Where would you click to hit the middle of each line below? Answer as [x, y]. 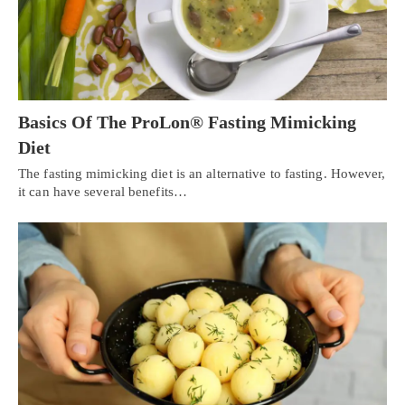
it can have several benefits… [103, 192]
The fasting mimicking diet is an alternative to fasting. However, [202, 174]
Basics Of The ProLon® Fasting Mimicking [187, 122]
